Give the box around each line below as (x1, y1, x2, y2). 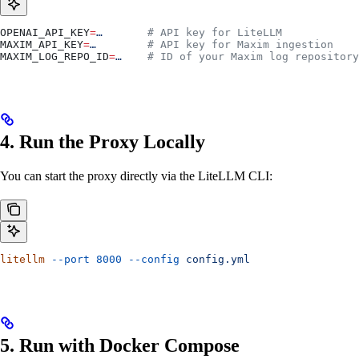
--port (45, 253, 90, 266)
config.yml (179, 253, 250, 266)
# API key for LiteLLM (103, 26, 282, 38)
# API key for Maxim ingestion (96, 38, 333, 50)
